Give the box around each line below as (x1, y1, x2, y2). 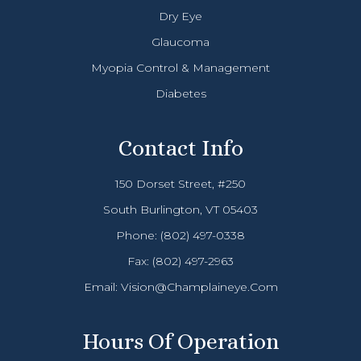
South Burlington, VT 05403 (103, 202, 258, 218)
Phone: (116, 228, 160, 243)
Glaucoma (151, 35, 210, 50)
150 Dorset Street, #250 (115, 176, 246, 192)
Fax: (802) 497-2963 (127, 254, 234, 269)
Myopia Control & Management (91, 60, 270, 76)
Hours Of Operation (82, 329, 279, 355)
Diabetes (155, 86, 206, 102)
